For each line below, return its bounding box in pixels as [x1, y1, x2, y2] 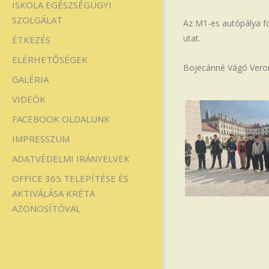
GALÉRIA [12, 73, 49, 85]
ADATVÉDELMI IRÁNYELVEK [12, 153, 130, 165]
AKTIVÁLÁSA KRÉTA [12, 187, 95, 199]
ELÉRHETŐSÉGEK [12, 53, 88, 65]
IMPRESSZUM [12, 133, 70, 145]
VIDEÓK [12, 93, 46, 105]
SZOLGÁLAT [12, 14, 62, 26]
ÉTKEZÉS [12, 34, 50, 46]
